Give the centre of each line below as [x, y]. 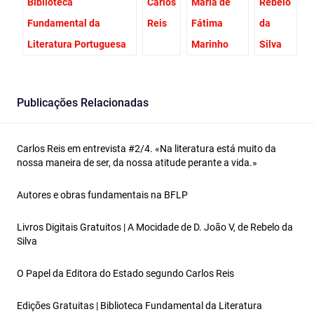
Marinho [210, 45]
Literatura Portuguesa [77, 45]
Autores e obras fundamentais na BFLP [102, 195]
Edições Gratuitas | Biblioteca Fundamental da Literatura [139, 306]
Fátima [207, 23]
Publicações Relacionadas [83, 103]
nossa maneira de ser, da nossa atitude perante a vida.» [137, 163]
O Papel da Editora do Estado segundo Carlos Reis [125, 274]
